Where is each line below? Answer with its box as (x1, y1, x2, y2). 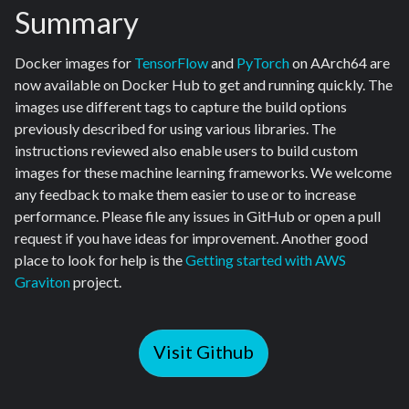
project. (70, 273, 121, 291)
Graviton (15, 273, 70, 291)
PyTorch (236, 54, 289, 72)
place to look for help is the (15, 251, 185, 269)
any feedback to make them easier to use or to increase (15, 185, 356, 204)
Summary (15, 3, 139, 40)
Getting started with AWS (185, 251, 346, 269)
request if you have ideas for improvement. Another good (15, 229, 368, 247)
